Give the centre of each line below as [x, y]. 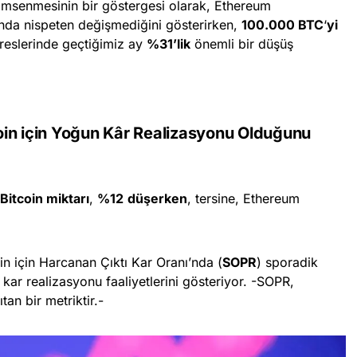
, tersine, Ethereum [243, 199]
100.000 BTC [282, 25]
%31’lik [169, 44]
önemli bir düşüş [242, 44]
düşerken [157, 199]
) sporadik [287, 263]
